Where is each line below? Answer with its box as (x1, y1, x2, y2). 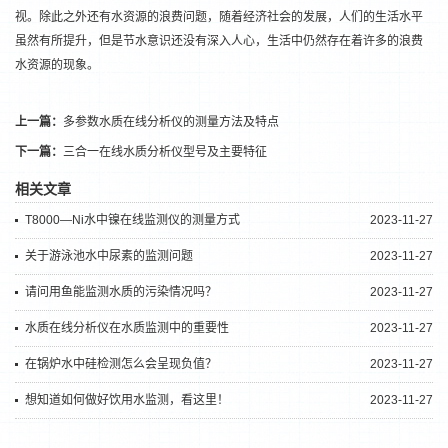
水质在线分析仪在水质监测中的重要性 (25, 321, 229, 335)
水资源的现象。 (15, 58, 99, 72)
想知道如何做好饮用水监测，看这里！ (25, 393, 229, 407)
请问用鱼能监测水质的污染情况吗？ (25, 285, 217, 299)
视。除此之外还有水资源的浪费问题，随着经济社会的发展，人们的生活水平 (15, 10, 423, 24)
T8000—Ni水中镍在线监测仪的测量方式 (25, 213, 240, 227)
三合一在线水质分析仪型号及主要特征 (63, 145, 267, 159)
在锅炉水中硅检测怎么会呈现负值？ (25, 357, 217, 371)
